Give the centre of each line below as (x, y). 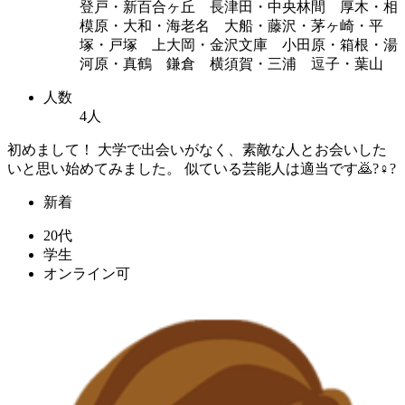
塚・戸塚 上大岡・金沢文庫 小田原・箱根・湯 (239, 44)
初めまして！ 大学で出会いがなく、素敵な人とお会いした (197, 149)
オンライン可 (87, 273)
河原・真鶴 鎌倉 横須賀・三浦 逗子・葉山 (231, 63)
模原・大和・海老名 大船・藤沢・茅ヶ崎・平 (231, 25)
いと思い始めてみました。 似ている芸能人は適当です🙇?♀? (202, 168)
